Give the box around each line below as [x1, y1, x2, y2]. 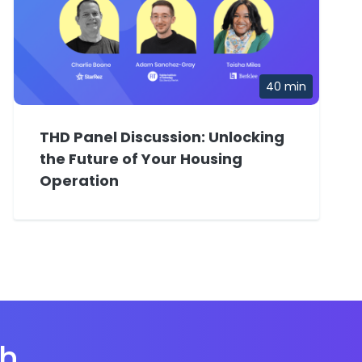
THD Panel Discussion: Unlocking [40, 127, 284, 148]
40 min [266, 78, 306, 95]
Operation [40, 170, 119, 192]
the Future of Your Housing [40, 149, 242, 170]
